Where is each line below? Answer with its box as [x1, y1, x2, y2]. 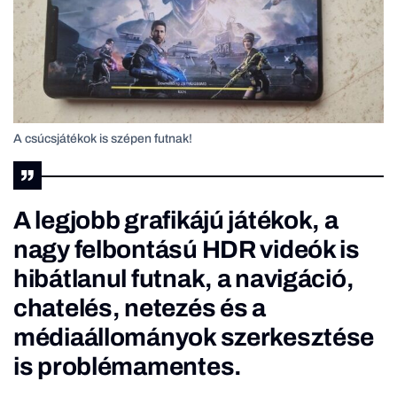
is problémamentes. [13, 352, 242, 380]
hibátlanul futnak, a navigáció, [13, 264, 354, 292]
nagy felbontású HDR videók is [13, 235, 360, 263]
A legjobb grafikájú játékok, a [13, 206, 339, 234]
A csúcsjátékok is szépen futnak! [13, 131, 192, 145]
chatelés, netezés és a [13, 293, 266, 322]
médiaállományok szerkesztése [13, 323, 375, 351]
